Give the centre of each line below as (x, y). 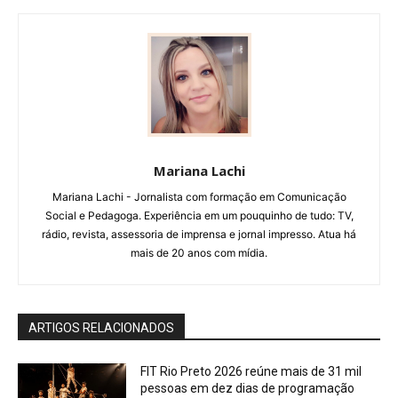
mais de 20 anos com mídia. (199, 253)
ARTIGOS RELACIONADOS (101, 328)
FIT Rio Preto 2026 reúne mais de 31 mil (251, 372)
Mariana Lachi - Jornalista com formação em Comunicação (199, 197)
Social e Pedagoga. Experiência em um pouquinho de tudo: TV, (199, 216)
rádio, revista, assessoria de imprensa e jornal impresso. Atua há (199, 235)
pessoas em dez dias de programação (248, 389)
